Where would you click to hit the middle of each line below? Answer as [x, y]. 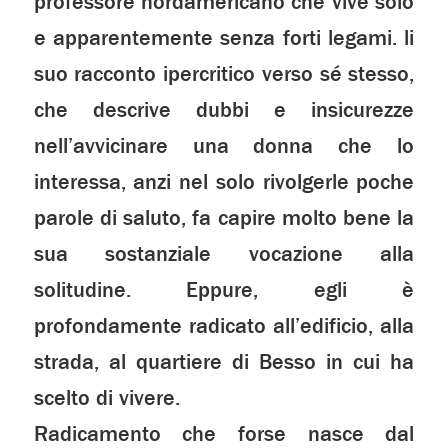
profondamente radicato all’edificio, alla [224, 326]
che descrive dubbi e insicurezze [224, 110]
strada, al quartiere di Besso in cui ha [224, 362]
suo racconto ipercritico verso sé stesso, [224, 74]
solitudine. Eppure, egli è [224, 290]
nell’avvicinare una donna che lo [224, 146]
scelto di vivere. [106, 398]
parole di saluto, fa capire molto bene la [224, 218]
